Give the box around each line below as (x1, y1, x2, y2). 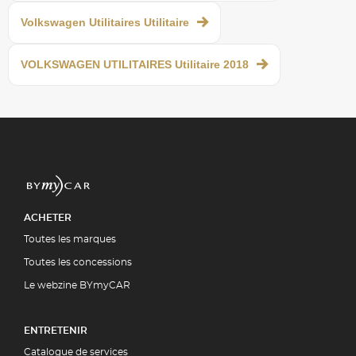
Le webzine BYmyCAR (24, 280, 130, 290)
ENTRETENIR (24, 325, 87, 335)
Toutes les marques (24, 234, 116, 244)
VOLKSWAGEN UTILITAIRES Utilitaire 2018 (21, 57, 249, 71)
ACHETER (24, 212, 72, 222)
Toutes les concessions (24, 257, 132, 267)
